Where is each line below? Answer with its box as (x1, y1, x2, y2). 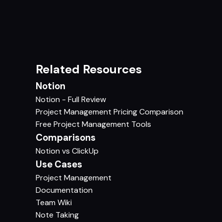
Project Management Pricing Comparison (36, 106, 183, 117)
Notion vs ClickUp (36, 145, 99, 156)
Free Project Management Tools (36, 118, 151, 129)
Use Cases (36, 158, 82, 170)
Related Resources (36, 61, 142, 77)
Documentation (36, 184, 93, 195)
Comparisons (36, 131, 96, 144)
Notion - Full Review (36, 94, 106, 105)
